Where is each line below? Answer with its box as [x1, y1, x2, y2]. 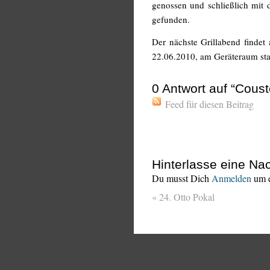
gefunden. [152, 13, 190, 25]
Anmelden [212, 172, 251, 184]
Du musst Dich [152, 172, 212, 184]
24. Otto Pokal [157, 190, 215, 203]
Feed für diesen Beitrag [165, 98, 254, 110]
